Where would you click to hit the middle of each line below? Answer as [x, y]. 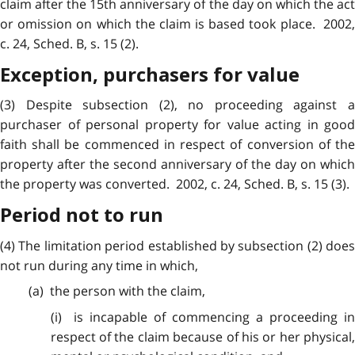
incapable [119, 317]
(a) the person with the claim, [116, 291]
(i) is [70, 317]
